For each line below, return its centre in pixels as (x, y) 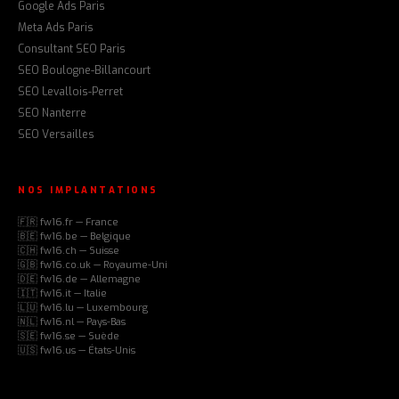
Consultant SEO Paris (72, 49)
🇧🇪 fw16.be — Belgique (74, 237)
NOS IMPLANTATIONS (88, 191)
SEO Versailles (56, 135)
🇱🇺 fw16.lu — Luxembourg (83, 308)
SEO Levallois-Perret (70, 92)
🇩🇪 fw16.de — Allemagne (79, 280)
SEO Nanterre (52, 114)
